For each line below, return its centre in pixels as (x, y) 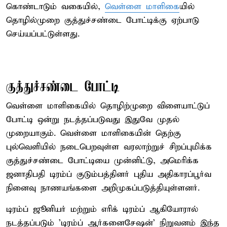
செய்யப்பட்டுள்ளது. (43, 34)
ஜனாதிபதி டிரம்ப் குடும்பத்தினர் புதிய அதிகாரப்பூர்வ (109, 174)
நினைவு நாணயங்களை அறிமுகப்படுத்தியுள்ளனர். (103, 188)
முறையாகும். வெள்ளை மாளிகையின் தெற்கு (93, 133)
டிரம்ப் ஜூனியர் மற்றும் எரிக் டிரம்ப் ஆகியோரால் (102, 209)
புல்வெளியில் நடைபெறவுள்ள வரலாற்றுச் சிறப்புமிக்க (109, 147)
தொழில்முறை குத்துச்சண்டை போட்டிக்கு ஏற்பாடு (103, 20)
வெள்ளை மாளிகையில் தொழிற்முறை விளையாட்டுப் (108, 106)
